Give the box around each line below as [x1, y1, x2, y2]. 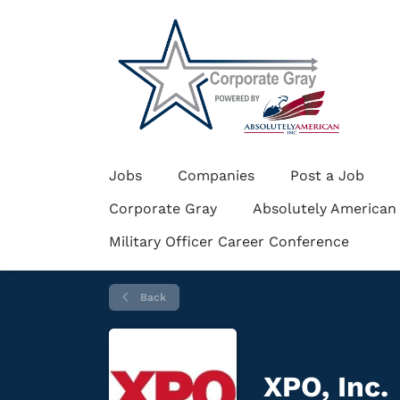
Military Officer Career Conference [109, 233, 349, 250]
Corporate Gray [109, 200, 217, 217]
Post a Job [290, 167, 364, 184]
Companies [178, 167, 254, 184]
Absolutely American [253, 200, 396, 217]
